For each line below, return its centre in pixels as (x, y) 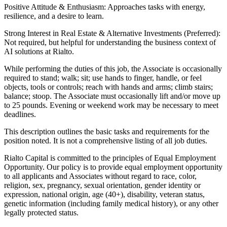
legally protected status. (41, 213)
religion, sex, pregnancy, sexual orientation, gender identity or (102, 185)
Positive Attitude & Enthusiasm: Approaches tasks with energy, (105, 7)
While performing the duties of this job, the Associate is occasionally (113, 69)
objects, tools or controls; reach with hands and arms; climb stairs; (108, 87)
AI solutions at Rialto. (39, 52)
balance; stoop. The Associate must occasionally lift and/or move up (112, 96)
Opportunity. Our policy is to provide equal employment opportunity (113, 167)
